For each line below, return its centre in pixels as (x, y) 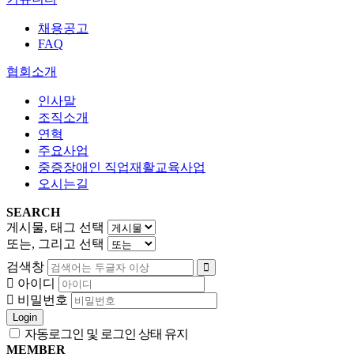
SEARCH (33, 213)
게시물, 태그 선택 (55, 228)
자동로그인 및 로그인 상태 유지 (105, 334)
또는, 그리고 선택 (55, 244)
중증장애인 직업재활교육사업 (122, 168)
